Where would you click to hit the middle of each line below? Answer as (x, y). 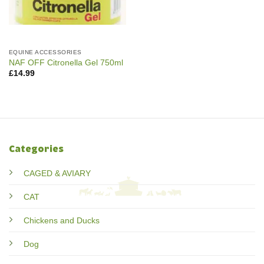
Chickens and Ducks (62, 220)
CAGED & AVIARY (57, 173)
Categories (36, 149)
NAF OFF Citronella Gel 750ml (66, 63)
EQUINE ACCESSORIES (45, 52)
